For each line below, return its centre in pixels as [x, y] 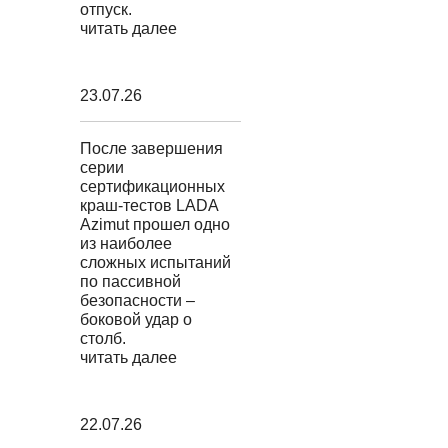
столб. [102, 338]
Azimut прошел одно [154, 224]
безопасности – [137, 300]
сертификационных [152, 186]
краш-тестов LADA [148, 205]
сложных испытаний [155, 262]
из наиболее [125, 243]
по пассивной [130, 281]
